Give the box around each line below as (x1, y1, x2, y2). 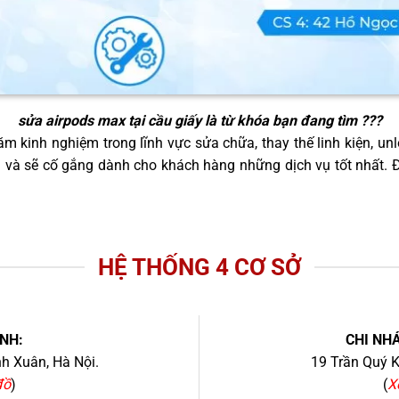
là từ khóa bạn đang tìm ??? (200, 111, 382, 129)
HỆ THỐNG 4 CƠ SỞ (98, 253, 301, 281)
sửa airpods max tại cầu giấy (17, 111, 201, 129)
